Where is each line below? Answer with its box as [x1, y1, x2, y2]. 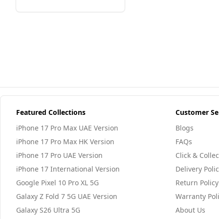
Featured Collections [16, 108, 86, 117]
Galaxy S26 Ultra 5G [16, 205, 80, 215]
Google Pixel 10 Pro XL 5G [16, 178, 99, 187]
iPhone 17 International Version [16, 164, 120, 174]
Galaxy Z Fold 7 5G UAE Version [16, 192, 117, 201]
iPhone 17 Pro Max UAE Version [16, 123, 118, 132]
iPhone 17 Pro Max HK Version [16, 137, 114, 146]
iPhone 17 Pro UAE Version [16, 151, 103, 160]
